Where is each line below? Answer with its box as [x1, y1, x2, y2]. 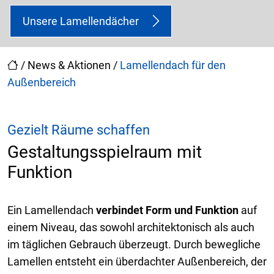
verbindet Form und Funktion [96, 203, 239, 217]
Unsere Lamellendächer [23, 14, 139, 28]
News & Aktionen [28, 58, 111, 72]
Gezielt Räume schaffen [7, 122, 150, 138]
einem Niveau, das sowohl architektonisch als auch [7, 220, 254, 234]
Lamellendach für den [120, 58, 226, 72]
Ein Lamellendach [7, 203, 96, 217]
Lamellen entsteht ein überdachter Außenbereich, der [7, 254, 267, 268]
